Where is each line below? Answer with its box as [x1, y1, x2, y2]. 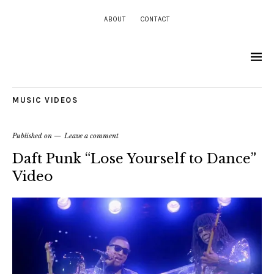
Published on [12, 131, 54, 140]
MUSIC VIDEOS [12, 95, 78, 105]
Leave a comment [64, 131, 119, 140]
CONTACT [141, 15, 170, 23]
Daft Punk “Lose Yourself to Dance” [12, 150, 256, 167]
